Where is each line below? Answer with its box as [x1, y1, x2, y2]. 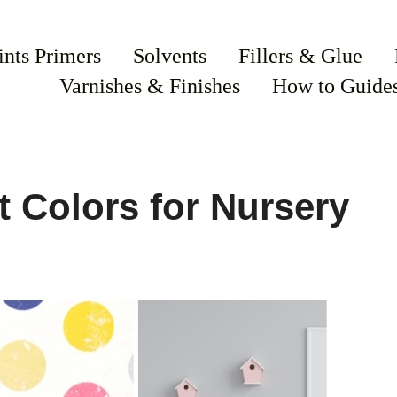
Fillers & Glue [238, 43, 363, 67]
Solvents [133, 43, 207, 67]
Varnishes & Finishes [59, 74, 241, 97]
